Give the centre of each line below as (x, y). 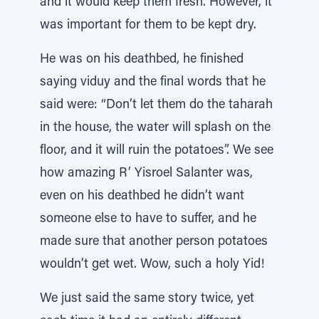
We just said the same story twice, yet (147, 299)
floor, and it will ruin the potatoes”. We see (157, 151)
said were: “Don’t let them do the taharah (156, 105)
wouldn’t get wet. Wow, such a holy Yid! (152, 265)
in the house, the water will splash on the (155, 128)
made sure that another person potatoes (154, 242)
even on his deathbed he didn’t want (142, 197)
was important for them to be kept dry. (148, 26)
